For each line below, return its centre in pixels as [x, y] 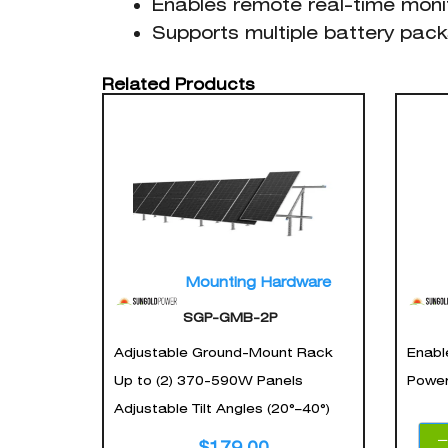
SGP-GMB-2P [231, 318]
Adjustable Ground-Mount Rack [223, 353]
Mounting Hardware [258, 282]
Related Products [178, 85]
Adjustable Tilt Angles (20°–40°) [222, 409]
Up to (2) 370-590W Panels [208, 381]
